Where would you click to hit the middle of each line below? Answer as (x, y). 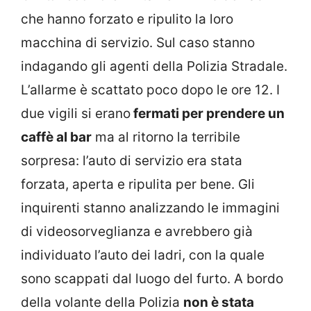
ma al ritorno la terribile (166, 137)
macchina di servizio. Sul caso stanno (138, 43)
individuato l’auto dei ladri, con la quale (143, 255)
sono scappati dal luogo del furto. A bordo (152, 279)
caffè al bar (56, 137)
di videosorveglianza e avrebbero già (137, 232)
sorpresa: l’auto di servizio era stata (132, 161)
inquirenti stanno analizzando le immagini (150, 208)
